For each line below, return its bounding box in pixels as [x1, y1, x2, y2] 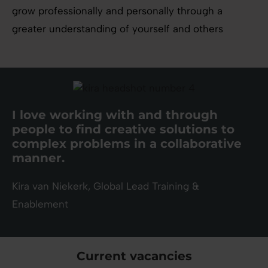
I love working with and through [12, 107, 218, 122]
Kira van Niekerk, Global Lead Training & [12, 179, 199, 192]
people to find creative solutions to [12, 121, 234, 136]
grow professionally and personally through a [12, 5, 223, 17]
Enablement [12, 197, 68, 210]
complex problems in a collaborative [12, 136, 242, 151]
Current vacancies [76, 248, 192, 263]
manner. [12, 150, 65, 165]
